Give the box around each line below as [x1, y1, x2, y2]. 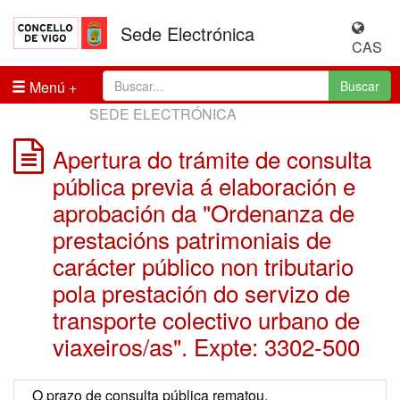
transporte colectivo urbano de [53, 303, 360, 336]
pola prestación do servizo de [53, 276, 350, 309]
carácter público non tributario [53, 249, 354, 282]
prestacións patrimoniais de [53, 222, 331, 255]
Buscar [340, 77, 379, 95]
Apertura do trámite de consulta [53, 142, 371, 175]
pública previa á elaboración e [53, 169, 355, 202]
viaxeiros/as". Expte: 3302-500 [53, 329, 360, 362]
